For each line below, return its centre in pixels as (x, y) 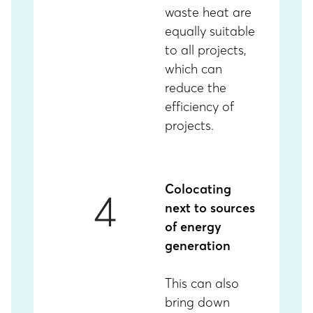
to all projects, (206, 50)
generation (198, 246)
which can (194, 69)
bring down (197, 302)
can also (215, 283)
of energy (193, 227)
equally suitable (210, 31)
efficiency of (199, 107)
